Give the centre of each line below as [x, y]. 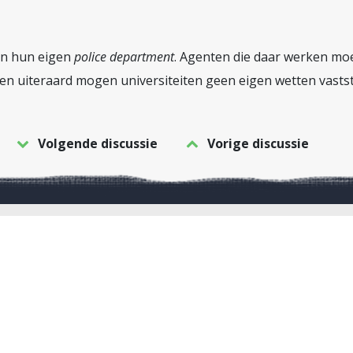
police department [124, 57]
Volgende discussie [98, 143]
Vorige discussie [258, 143]
